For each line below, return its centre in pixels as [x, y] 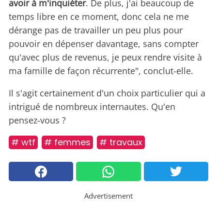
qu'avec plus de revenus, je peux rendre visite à [105, 57]
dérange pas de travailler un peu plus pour [96, 30]
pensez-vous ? [37, 120]
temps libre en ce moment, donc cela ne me [99, 17]
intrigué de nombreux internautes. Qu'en [92, 107]
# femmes [67, 142]
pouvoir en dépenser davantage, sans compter [104, 44]
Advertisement [108, 196]
